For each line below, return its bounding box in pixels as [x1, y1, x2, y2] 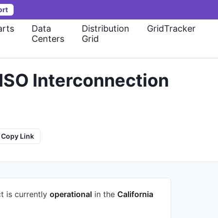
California [117, 189, 153, 199]
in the [92, 189, 117, 199]
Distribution [82, 23, 129, 34]
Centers [32, 34, 64, 44]
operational [50, 189, 92, 199]
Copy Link [1, 132, 34, 140]
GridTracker [147, 23, 196, 34]
